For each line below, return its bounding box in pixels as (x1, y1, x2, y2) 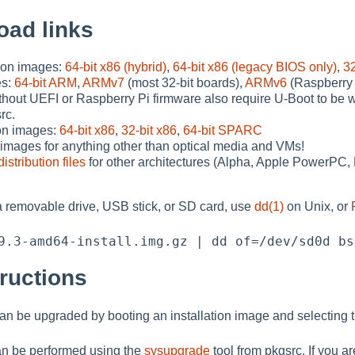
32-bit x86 (121, 124, 177, 138)
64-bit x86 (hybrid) (65, 60, 166, 74)
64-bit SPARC (183, 124, 262, 138)
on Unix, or (284, 200, 351, 214)
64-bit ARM (14, 76, 77, 90)
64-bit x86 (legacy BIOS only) (173, 60, 337, 74)
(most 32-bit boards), (124, 76, 245, 90)
